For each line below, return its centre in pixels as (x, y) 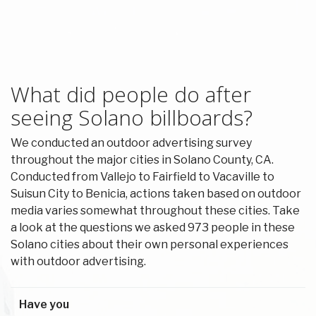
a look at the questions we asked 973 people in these (153, 228)
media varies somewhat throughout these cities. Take (155, 211)
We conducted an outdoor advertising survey (131, 143)
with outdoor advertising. (78, 262)
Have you (44, 305)
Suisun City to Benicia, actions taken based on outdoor (156, 194)
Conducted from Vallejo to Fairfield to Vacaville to (142, 177)
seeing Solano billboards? (132, 118)
